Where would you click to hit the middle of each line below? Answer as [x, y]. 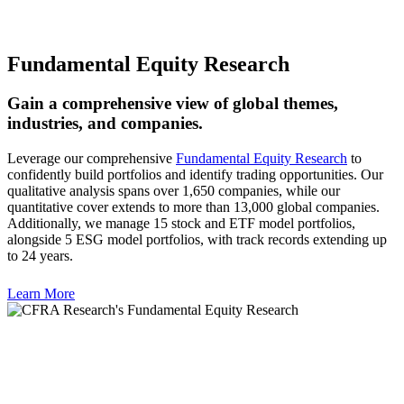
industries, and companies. [105, 124]
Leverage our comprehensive [92, 159]
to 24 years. [40, 256]
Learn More [41, 294]
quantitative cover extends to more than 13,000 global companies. [193, 207]
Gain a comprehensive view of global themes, [173, 104]
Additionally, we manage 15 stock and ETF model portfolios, [181, 224]
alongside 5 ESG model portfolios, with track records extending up [197, 240]
